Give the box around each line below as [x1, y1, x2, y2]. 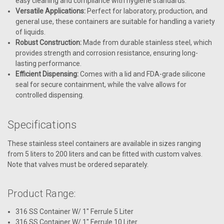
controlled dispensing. [15, 91, 84, 99]
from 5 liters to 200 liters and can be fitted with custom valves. [7, 150, 202, 158]
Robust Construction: [15, 38, 82, 47]
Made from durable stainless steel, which [81, 38, 212, 47]
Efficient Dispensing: [15, 70, 79, 78]
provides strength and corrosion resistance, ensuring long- [15, 49, 198, 57]
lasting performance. [15, 59, 82, 68]
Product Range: [7, 187, 76, 200]
